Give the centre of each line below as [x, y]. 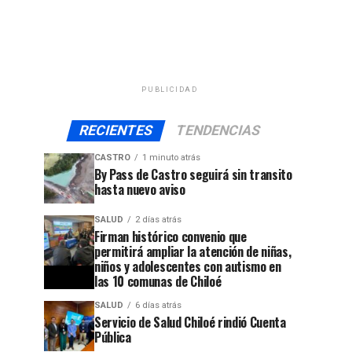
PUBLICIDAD [170, 89]
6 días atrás [158, 305]
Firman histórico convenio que [170, 236]
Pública [113, 337]
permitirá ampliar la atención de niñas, [193, 251]
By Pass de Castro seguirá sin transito [193, 174]
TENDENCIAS [218, 130]
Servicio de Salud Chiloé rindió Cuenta [190, 322]
